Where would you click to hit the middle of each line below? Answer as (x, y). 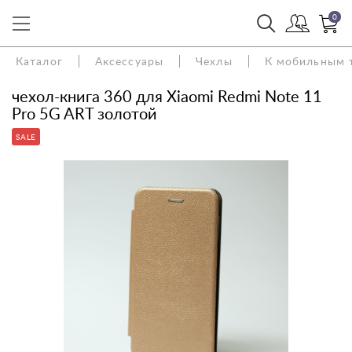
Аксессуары (129, 61)
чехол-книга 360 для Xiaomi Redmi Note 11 (167, 96)
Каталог (39, 61)
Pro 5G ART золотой (84, 113)
